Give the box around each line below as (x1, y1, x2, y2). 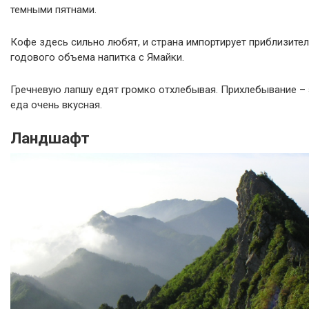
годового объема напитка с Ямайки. (10, 50, 184, 63)
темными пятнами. (10, 3, 97, 16)
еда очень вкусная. (10, 98, 102, 111)
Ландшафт (10, 128, 90, 147)
